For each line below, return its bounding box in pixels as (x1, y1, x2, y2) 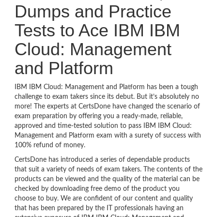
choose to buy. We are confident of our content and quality (15, 195, 193, 202)
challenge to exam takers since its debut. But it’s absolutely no (15, 93, 199, 100)
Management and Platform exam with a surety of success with (15, 132, 201, 139)
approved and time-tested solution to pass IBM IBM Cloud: (15, 123, 192, 129)
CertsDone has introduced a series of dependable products (15, 156, 190, 163)
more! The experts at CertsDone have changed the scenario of (15, 103, 200, 110)
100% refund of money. (15, 142, 85, 149)
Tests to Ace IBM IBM (15, 20, 180, 40)
